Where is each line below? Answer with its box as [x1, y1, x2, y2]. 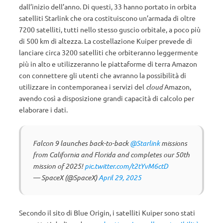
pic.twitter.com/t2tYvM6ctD [85, 161, 168, 171]
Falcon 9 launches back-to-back [33, 138, 130, 148]
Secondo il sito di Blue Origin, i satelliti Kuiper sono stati [19, 208, 195, 217]
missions [160, 138, 187, 148]
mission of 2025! [33, 161, 85, 171]
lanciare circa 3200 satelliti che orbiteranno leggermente [19, 48, 198, 57]
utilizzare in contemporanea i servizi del [19, 82, 146, 91]
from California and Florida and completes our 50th [33, 150, 190, 159]
